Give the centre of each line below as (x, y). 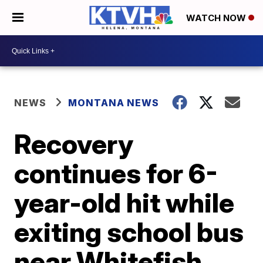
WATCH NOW (217, 18)
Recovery (74, 144)
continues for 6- (116, 173)
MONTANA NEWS (114, 103)
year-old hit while (124, 203)
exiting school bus (129, 232)
